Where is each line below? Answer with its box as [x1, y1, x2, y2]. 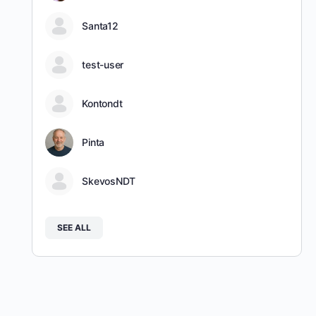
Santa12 [82, 19, 119, 32]
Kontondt [82, 97, 123, 109]
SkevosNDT [82, 174, 136, 187]
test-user [82, 58, 124, 71]
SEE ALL [57, 222, 92, 233]
